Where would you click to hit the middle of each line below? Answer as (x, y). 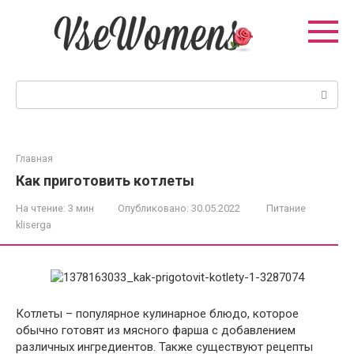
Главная (34, 159)
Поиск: (34, 88)
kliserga (34, 225)
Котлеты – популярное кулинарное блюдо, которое (157, 314)
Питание (286, 208)
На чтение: (41, 208)
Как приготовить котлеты (105, 181)
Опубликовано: (153, 208)
